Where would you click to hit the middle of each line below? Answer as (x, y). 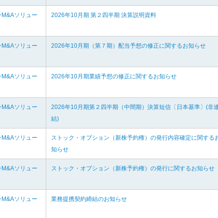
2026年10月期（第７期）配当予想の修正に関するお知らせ (128, 46)
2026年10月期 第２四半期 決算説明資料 (104, 15)
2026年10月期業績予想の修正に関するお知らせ (114, 76)
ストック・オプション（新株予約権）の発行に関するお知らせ (133, 168)
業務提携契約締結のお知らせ (89, 199)
